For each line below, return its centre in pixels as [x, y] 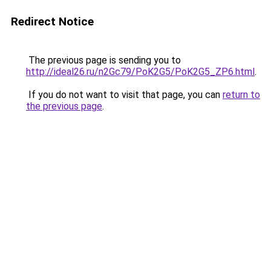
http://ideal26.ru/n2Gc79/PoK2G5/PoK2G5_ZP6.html [140, 72]
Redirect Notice [52, 21]
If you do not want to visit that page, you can [124, 95]
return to [241, 95]
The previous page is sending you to [103, 60]
